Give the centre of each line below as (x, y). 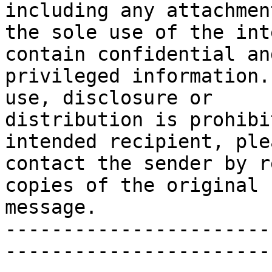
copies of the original (132, 185)
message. (51, 207)
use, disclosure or (109, 98)
